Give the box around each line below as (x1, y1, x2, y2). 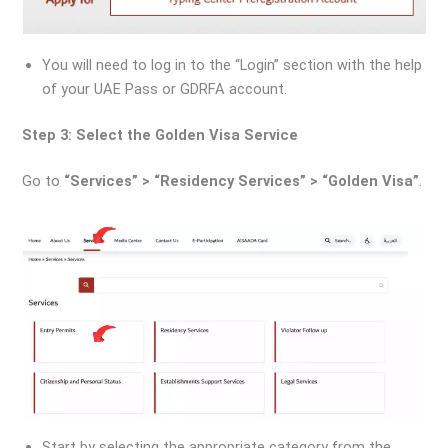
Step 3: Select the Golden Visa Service (22, 126, 299, 145)
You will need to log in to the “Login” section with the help (42, 56, 423, 75)
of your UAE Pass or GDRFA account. (42, 80, 288, 99)
